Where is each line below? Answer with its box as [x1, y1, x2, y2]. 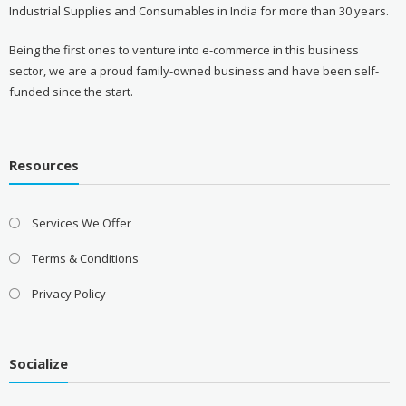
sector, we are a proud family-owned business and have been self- [8, 62, 379, 79]
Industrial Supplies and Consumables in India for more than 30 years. [8, 2, 389, 19]
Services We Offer [31, 215, 131, 232]
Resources [8, 156, 79, 175]
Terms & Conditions [31, 250, 139, 267]
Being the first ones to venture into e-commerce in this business [8, 41, 359, 58]
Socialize [8, 353, 68, 372]
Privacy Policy [31, 285, 106, 303]
